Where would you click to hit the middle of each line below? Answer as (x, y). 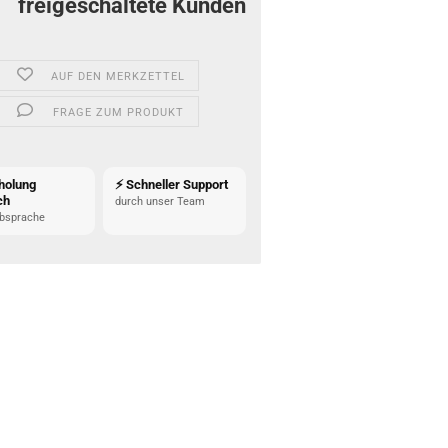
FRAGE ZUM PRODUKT (118, 112)
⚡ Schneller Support (172, 184)
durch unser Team (160, 201)
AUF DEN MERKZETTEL (118, 76)
